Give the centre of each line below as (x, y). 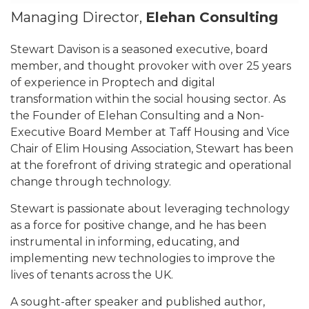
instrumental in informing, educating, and (125, 242)
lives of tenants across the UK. (92, 275)
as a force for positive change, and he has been (138, 225)
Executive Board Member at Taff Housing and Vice (150, 132)
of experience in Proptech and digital (113, 82)
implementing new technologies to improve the (143, 258)
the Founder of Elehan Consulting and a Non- (137, 116)
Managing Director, (78, 17)
